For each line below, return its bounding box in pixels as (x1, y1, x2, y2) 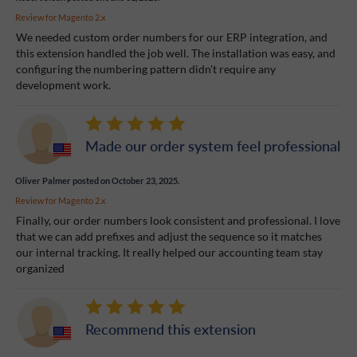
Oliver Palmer (15, 175, 71, 186)
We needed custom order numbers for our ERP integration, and (16, 30, 328, 45)
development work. (16, 78, 111, 92)
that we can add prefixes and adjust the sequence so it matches (16, 229, 322, 244)
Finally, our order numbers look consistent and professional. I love (16, 214, 340, 228)
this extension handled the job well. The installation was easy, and (16, 46, 335, 61)
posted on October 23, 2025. (71, 175, 179, 186)
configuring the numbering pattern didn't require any (16, 62, 276, 76)
